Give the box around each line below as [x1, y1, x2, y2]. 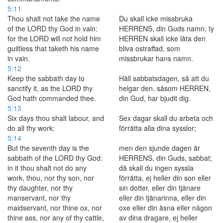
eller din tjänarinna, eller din [119, 193, 206, 203]
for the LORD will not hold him [7, 33, 101, 43]
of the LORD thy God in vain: [7, 23, 98, 33]
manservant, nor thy [7, 193, 71, 203]
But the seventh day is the [7, 143, 89, 153]
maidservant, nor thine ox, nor [7, 203, 102, 213]
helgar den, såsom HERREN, [119, 83, 211, 93]
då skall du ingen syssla [119, 163, 194, 173]
